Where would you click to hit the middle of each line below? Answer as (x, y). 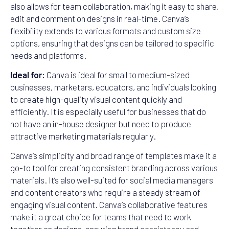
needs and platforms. (48, 55)
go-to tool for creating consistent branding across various (114, 168)
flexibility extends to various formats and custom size (106, 30)
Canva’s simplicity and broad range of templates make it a (113, 156)
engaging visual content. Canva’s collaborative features (109, 205)
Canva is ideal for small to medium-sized (117, 75)
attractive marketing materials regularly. (83, 136)
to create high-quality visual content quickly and (96, 99)
